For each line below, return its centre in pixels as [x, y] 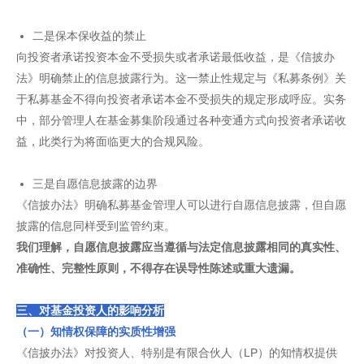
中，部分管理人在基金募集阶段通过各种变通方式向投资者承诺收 [181, 120]
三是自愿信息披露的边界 [95, 184]
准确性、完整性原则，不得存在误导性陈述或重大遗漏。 [158, 268]
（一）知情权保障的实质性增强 [96, 331]
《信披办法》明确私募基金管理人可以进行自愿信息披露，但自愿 [181, 205]
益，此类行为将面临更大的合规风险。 [113, 141]
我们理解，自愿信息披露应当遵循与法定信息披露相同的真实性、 [181, 247]
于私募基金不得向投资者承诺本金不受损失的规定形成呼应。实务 [181, 99]
